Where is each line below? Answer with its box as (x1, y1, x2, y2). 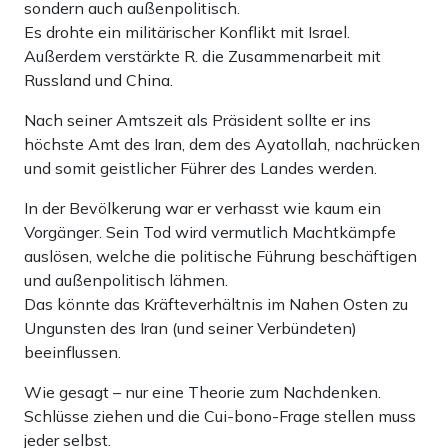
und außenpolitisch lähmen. (24, 270, 228, 291)
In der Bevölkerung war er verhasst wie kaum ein (24, 198, 381, 219)
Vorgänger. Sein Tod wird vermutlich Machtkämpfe (24, 222, 396, 243)
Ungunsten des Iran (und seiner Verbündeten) (24, 318, 357, 339)
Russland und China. (24, 70, 173, 91)
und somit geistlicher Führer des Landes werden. (24, 158, 377, 179)
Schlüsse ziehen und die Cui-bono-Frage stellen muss (24, 406, 416, 427)
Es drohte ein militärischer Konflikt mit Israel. (24, 22, 350, 43)
